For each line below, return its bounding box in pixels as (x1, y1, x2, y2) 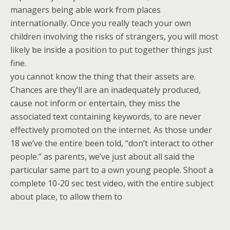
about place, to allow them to (10, 191, 122, 202)
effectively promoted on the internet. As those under (10, 124, 212, 136)
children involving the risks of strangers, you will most (10, 31, 218, 42)
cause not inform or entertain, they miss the (10, 98, 180, 109)
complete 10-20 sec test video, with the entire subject (10, 178, 214, 189)
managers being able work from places (10, 4, 161, 15)
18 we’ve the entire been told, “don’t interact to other (10, 138, 214, 149)
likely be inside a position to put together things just (10, 44, 212, 55)
